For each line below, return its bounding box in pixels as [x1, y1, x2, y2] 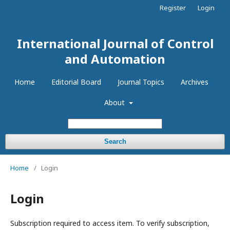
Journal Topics [118, 77, 164, 87]
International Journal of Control [16, 35, 214, 52]
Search [104, 138, 126, 145]
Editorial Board [51, 77, 101, 87]
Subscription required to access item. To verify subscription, [10, 218, 209, 228]
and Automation [65, 50, 165, 67]
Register [160, 3, 186, 12]
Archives [181, 77, 208, 87]
